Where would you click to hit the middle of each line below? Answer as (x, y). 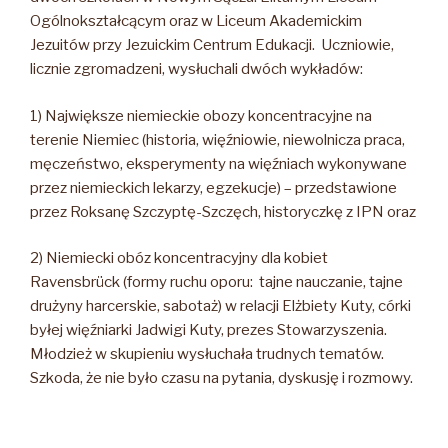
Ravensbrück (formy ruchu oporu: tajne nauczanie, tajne (216, 282)
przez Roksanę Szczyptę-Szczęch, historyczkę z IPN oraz (223, 211)
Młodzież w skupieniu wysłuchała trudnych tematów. (207, 354)
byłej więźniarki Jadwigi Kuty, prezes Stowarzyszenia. (208, 330)
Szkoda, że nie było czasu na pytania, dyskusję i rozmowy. (221, 378)
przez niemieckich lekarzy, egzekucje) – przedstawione (213, 187)
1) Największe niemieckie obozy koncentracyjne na (201, 115)
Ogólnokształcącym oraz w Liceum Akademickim (196, 21)
